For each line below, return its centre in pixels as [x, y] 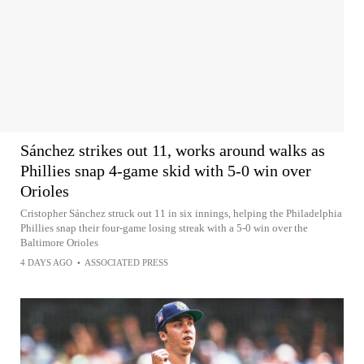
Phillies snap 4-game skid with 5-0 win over [166, 170]
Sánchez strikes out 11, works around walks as [173, 150]
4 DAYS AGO [46, 262]
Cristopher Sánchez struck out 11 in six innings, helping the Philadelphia [181, 213]
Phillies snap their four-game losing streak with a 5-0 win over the [164, 227]
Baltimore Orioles [59, 242]
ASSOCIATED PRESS [126, 262]
